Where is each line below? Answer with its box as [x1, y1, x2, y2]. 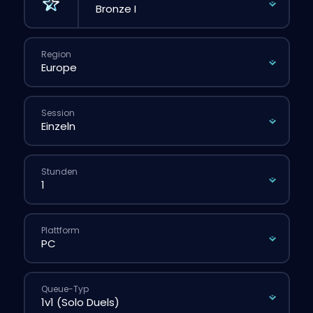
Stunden [41, 165, 78, 177]
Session [41, 106, 75, 119]
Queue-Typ [41, 282, 89, 295]
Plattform [41, 224, 80, 236]
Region [41, 48, 71, 60]
